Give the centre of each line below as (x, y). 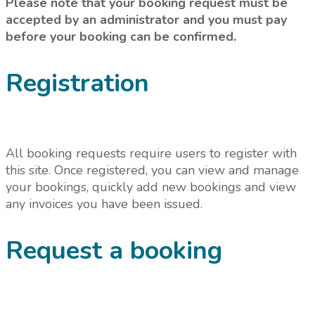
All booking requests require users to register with (151, 154)
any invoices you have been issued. (104, 204)
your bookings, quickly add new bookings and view (151, 187)
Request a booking (114, 251)
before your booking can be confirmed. (121, 37)
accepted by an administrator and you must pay (146, 20)
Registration (77, 84)
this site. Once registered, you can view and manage (152, 171)
